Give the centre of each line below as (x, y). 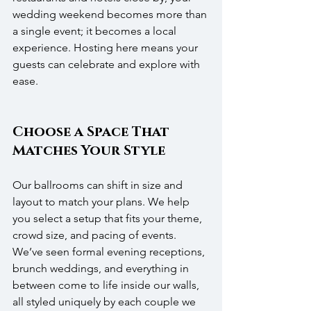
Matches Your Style (89, 151)
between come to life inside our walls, (107, 285)
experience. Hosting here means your (107, 48)
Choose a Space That (93, 132)
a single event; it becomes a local (96, 31)
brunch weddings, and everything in (102, 269)
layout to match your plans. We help (102, 202)
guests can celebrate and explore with (108, 65)
